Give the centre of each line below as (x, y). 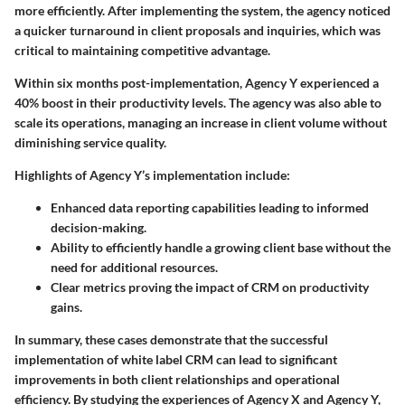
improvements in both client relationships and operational (177, 380)
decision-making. (99, 228)
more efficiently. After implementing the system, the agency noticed (202, 11)
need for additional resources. (134, 268)
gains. (66, 307)
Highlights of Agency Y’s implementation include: (152, 175)
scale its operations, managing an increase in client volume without (201, 123)
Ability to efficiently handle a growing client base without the (221, 248)
